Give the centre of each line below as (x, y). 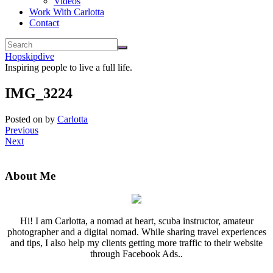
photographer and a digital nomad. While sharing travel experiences (136, 232)
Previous (22, 130)
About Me (30, 175)
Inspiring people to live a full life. (69, 67)
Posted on (25, 119)
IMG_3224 (39, 93)
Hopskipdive (30, 56)
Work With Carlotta (67, 12)
